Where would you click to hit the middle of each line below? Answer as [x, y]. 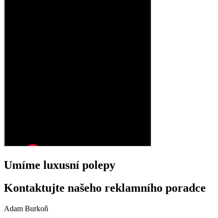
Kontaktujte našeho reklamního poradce [105, 188]
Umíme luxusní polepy [60, 165]
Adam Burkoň [26, 208]
